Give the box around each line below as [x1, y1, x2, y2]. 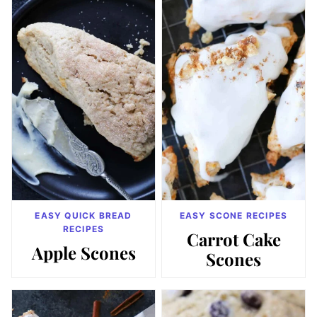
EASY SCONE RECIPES [179, 209, 288, 221]
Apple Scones [31, 241, 136, 264]
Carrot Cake [186, 227, 281, 250]
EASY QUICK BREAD [35, 209, 132, 221]
